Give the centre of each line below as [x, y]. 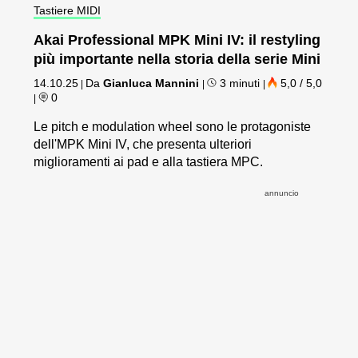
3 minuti [240, 83]
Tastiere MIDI [68, 10]
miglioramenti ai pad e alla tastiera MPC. [149, 161]
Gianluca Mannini [151, 83]
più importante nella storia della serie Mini [177, 59]
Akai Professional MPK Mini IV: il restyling [177, 40]
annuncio [282, 193]
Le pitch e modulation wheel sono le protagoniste [173, 126]
